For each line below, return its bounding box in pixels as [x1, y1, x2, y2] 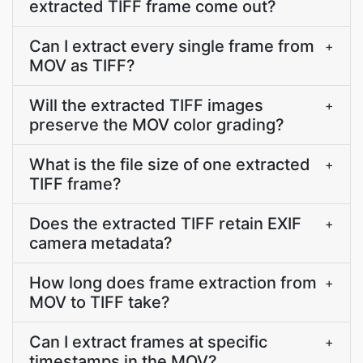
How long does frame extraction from [29, 273, 317, 293]
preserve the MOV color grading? [29, 115, 284, 135]
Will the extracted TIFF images [29, 96, 263, 115]
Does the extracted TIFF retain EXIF [29, 214, 301, 233]
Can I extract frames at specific [29, 332, 267, 352]
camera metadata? [29, 233, 173, 253]
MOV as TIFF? [29, 56, 135, 75]
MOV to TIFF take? [29, 293, 170, 312]
